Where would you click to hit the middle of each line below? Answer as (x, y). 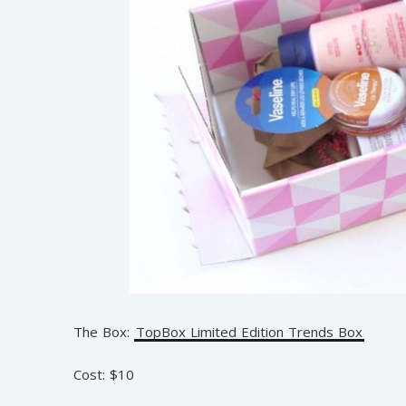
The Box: (103, 332)
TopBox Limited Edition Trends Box (249, 332)
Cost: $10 (103, 374)
